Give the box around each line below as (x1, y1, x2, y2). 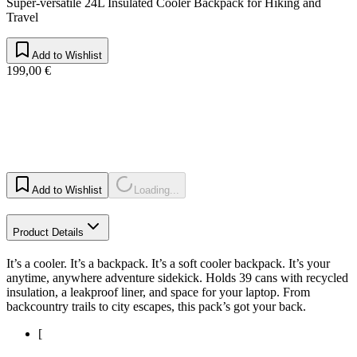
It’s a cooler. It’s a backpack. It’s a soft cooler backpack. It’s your (6, 256, 330, 270)
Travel (6, 10, 38, 25)
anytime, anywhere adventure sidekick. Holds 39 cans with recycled (6, 270, 348, 284)
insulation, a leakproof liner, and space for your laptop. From (6, 284, 310, 299)
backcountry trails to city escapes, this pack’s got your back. (6, 299, 306, 313)
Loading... (134, 184, 179, 197)
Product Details (13, 226, 84, 239)
